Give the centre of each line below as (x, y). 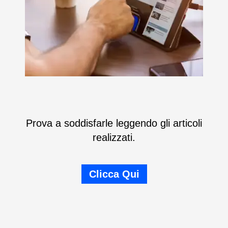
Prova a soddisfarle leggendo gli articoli (114, 123)
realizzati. (114, 137)
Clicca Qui (114, 174)
